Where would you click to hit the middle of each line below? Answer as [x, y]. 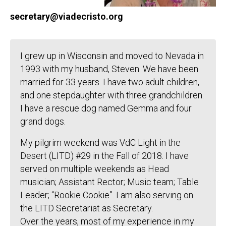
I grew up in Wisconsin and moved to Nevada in [112, 56]
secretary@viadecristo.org [67, 16]
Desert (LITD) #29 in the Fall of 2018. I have [104, 156]
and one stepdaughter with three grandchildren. [112, 95]
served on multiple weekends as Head [95, 169]
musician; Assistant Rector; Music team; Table [109, 182]
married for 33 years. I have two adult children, [110, 82]
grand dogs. [43, 121]
